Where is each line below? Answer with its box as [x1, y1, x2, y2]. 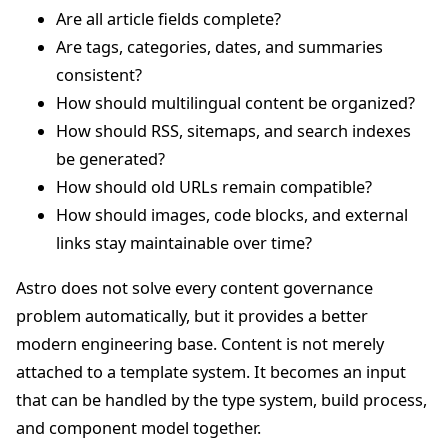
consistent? [56, 63, 142, 86]
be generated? [56, 147, 165, 170]
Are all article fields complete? [56, 7, 281, 30]
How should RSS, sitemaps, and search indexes [56, 119, 411, 142]
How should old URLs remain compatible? [56, 175, 372, 198]
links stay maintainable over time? [56, 231, 312, 254]
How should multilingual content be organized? [56, 91, 415, 114]
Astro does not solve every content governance [16, 276, 373, 299]
